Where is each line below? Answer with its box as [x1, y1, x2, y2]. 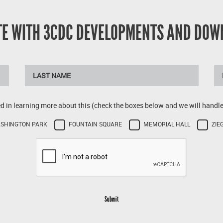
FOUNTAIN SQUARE [69, 120, 122, 129]
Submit [105, 195, 118, 204]
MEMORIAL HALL [143, 120, 190, 129]
